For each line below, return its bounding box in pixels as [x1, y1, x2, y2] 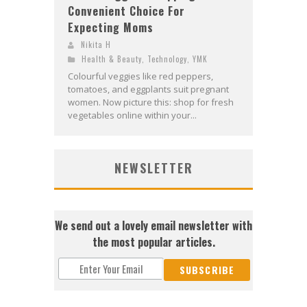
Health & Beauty [82, 53, 142, 64]
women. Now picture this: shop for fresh [68, 95, 234, 108]
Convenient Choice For [68, 2, 185, 19]
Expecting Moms [68, 19, 153, 36]
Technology [147, 53, 187, 64]
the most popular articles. [92, 233, 215, 250]
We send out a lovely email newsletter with [55, 217, 252, 234]
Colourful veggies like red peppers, [68, 69, 213, 82]
